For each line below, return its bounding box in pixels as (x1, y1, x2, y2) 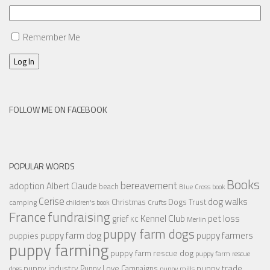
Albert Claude (46, 178, 97, 193)
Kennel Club (140, 210, 185, 225)
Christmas (111, 195, 146, 208)
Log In (14, 55, 34, 67)
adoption (9, 178, 45, 193)
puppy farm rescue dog (110, 246, 193, 259)
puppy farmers (196, 227, 253, 242)
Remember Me (23, 30, 80, 44)
